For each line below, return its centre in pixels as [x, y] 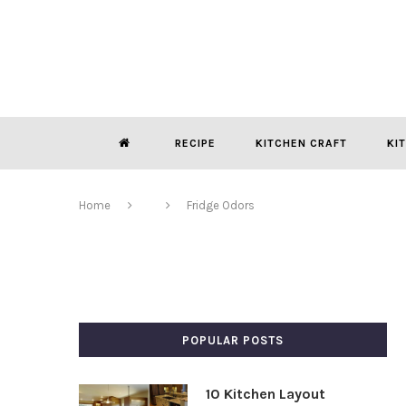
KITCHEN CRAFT [301, 143]
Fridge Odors [221, 205]
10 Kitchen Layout [266, 394]
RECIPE [195, 143]
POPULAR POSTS [233, 340]
